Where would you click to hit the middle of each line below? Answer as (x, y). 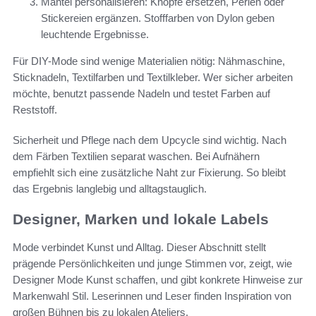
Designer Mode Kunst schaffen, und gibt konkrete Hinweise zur (158, 280)
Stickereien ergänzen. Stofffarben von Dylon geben (158, 18)
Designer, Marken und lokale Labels (141, 219)
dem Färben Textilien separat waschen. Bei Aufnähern (136, 156)
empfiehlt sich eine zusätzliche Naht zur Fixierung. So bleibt (149, 172)
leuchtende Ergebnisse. (95, 34)
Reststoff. (35, 109)
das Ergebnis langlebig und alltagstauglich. (110, 188)
